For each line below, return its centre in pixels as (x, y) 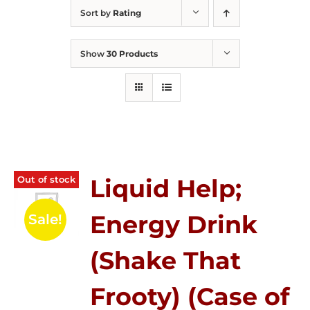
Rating (127, 13)
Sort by (96, 13)
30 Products (132, 54)
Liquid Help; (166, 189)
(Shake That (166, 261)
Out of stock (46, 179)
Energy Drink (174, 225)
